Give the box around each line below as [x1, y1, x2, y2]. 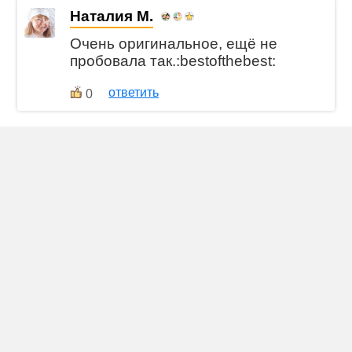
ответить [108, 85, 159, 99]
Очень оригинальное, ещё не [70, 35, 278, 52]
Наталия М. [70, 7, 154, 24]
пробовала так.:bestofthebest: [70, 52, 277, 69]
